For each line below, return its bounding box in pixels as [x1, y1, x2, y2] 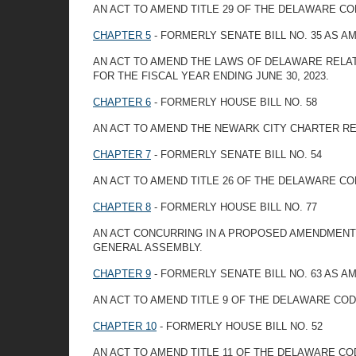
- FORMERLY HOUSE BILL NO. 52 [157, 320, 323, 332]
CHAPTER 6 [93, 96, 151, 108]
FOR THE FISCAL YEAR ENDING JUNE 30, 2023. [93, 70, 329, 82]
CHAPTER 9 [93, 268, 151, 280]
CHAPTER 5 [93, 29, 151, 41]
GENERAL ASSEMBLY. [93, 242, 203, 253]
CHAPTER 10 [93, 320, 157, 332]
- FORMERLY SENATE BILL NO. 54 [151, 149, 322, 161]
